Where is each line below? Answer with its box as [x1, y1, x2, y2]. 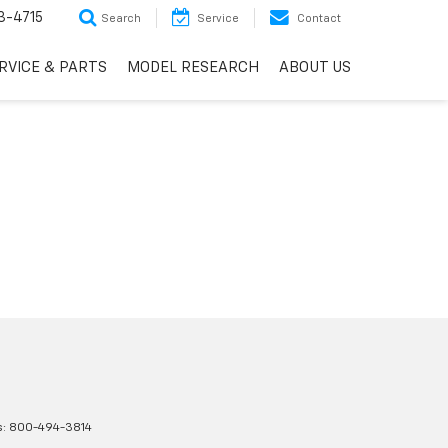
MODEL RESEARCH [127, 60, 259, 76]
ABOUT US [279, 60, 351, 76]
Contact [297, 13, 341, 25]
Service [197, 13, 239, 25]
